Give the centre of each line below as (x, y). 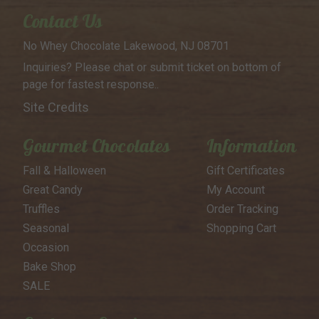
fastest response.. (111, 85)
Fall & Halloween (64, 171)
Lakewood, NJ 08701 (174, 46)
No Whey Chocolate (71, 46)
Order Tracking (242, 209)
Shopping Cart (241, 229)
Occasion (46, 248)
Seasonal (46, 229)
